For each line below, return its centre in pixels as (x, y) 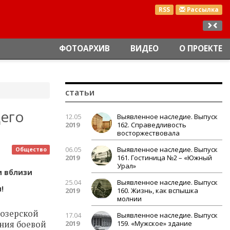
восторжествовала (148, 133)
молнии (129, 199)
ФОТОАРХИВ (84, 49)
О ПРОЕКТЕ (201, 49)
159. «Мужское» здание (155, 223)
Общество (31, 149)
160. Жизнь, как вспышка (158, 190)
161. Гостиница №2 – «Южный (165, 158)
